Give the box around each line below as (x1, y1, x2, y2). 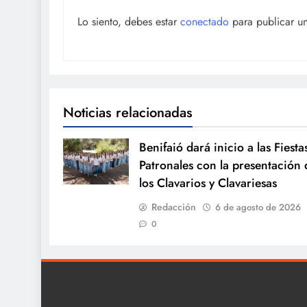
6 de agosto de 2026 (214, 200, 301, 214)
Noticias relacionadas (63, 101, 193, 123)
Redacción (151, 199, 196, 214)
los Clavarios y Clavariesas (138, 173, 277, 192)
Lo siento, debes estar (77, 13, 180, 29)
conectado (180, 13, 229, 29)
